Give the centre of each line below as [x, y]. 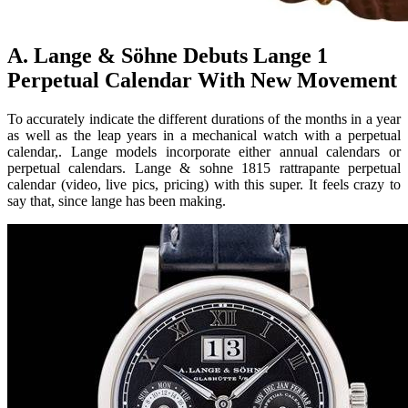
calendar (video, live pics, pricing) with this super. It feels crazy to [204, 184]
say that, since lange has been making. [117, 200]
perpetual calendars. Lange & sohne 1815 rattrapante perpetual [204, 168]
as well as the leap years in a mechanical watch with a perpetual [204, 135]
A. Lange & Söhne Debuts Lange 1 [168, 55]
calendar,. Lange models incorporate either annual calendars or [204, 151]
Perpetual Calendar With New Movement [202, 80]
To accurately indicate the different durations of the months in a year [204, 118]
